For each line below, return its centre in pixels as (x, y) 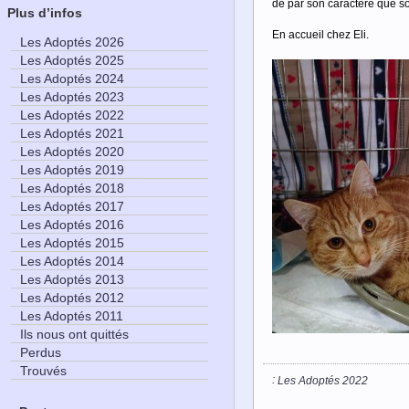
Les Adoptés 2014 (72, 262)
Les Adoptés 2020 (72, 152)
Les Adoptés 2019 (72, 170)
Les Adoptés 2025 (72, 61)
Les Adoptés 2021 (72, 134)
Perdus (41, 353)
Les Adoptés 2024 (72, 79)
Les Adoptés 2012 (72, 298)
